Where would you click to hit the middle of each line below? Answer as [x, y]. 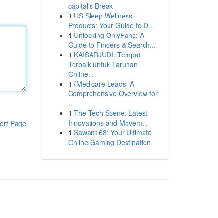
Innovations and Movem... [108, 123]
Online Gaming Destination [109, 142]
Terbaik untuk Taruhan [103, 64]
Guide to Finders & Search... [112, 45]
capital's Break [90, 6]
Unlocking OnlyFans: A [109, 35]
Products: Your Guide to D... [111, 25]
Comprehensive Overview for [113, 93]
